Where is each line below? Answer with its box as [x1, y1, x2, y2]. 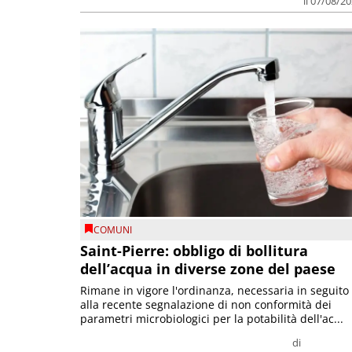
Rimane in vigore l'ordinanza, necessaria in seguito [80, 283, 349, 299]
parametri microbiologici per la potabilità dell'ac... [80, 311, 343, 327]
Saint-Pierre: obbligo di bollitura [80, 241, 308, 261]
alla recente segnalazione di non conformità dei [80, 297, 332, 313]
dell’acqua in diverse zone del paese [80, 259, 335, 279]
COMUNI [93, 222, 132, 236]
